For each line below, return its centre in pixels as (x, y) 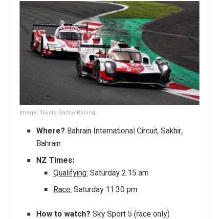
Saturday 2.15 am (118, 173)
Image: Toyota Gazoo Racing (57, 112)
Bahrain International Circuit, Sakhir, (125, 131)
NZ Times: (55, 160)
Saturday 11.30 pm (104, 189)
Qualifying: (70, 173)
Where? (52, 131)
